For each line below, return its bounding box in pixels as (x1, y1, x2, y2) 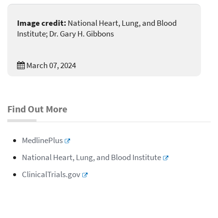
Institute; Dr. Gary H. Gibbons (17, 28, 114, 39)
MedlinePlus (22, 135, 63, 146)
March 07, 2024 (25, 60, 76, 71)
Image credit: (17, 18, 66, 29)
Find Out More (7, 103, 67, 115)
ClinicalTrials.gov (22, 169, 80, 180)
